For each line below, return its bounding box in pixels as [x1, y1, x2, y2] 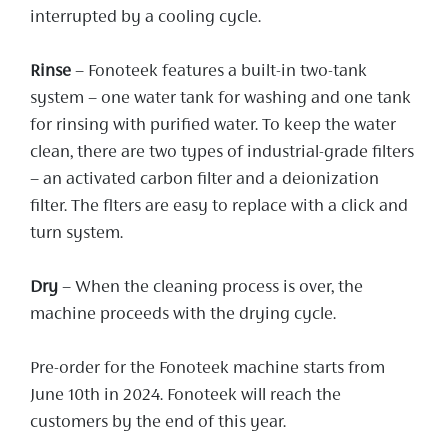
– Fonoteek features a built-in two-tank [71, 62, 367, 81]
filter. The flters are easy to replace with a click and [30, 197, 408, 216]
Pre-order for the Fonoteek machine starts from [30, 359, 385, 378]
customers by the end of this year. [30, 413, 286, 432]
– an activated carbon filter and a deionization [30, 170, 379, 189]
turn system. [30, 224, 127, 243]
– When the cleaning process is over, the [58, 278, 363, 297]
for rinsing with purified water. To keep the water [30, 116, 396, 135]
